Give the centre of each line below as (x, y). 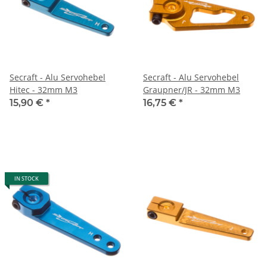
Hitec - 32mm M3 (44, 89)
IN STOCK (27, 178)
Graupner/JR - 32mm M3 (192, 89)
